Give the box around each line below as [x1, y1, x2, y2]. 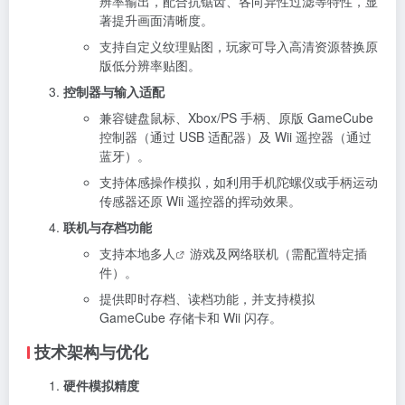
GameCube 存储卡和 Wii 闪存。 [99, 307, 282, 326]
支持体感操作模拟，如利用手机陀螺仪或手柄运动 [99, 172, 378, 191]
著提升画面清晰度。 [99, 10, 213, 29]
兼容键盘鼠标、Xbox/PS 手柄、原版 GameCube [99, 108, 373, 127]
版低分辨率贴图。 [99, 55, 201, 74]
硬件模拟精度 [63, 375, 139, 394]
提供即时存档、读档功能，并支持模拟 [99, 288, 315, 307]
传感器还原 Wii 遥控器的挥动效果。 [99, 191, 301, 210]
